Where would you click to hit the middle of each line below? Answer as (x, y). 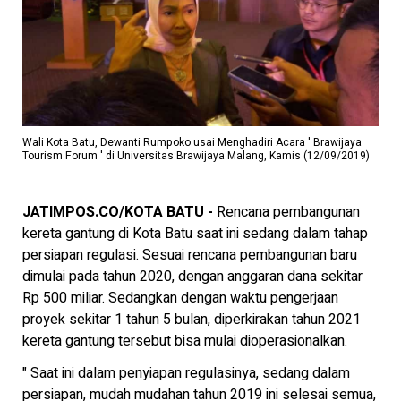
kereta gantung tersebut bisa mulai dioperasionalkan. (185, 341)
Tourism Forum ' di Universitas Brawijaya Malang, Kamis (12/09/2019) (196, 156)
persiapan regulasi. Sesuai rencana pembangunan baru (190, 256)
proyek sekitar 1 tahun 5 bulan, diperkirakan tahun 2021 (192, 320)
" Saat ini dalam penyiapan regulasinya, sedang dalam (186, 373)
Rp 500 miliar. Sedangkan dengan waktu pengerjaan (180, 299)
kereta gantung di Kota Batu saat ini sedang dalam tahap (195, 234)
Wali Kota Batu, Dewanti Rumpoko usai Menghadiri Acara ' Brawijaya (192, 143)
